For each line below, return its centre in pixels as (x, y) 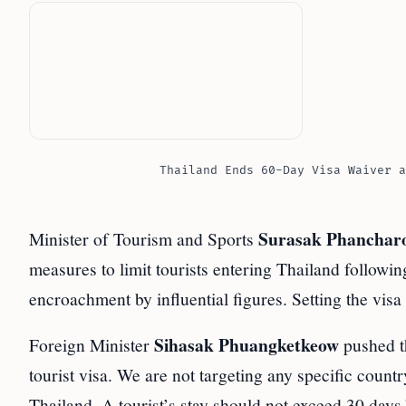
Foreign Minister (92, 345)
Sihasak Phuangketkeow (246, 345)
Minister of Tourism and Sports (144, 239)
